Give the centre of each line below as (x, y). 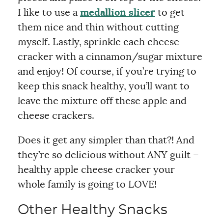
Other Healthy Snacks (92, 210)
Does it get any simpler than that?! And (106, 140)
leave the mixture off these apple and (102, 101)
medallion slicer (117, 13)
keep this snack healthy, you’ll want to (103, 86)
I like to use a (49, 13)
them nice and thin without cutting (98, 27)
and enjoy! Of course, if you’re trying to (107, 71)
